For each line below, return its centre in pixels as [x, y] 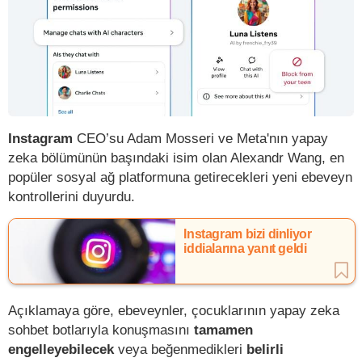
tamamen [223, 329]
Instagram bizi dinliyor [248, 234]
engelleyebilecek [61, 349]
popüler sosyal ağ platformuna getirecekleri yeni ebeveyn [180, 177]
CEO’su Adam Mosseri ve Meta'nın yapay [200, 138]
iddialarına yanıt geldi [245, 248]
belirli [265, 349]
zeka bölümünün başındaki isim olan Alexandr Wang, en [176, 157]
